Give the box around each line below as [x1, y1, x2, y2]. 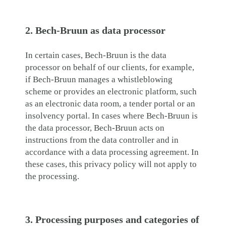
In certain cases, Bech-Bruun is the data [25, 50, 166, 60]
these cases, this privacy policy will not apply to [25, 159, 197, 169]
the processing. [25, 172, 79, 181]
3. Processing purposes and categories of [25, 214, 199, 225]
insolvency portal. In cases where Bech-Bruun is [25, 111, 198, 121]
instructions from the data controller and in [25, 135, 179, 145]
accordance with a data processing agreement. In [25, 147, 199, 157]
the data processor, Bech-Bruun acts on [25, 123, 164, 133]
